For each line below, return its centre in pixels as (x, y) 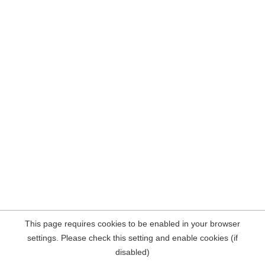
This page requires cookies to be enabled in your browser (132, 224)
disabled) (132, 252)
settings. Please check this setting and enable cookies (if (132, 238)
